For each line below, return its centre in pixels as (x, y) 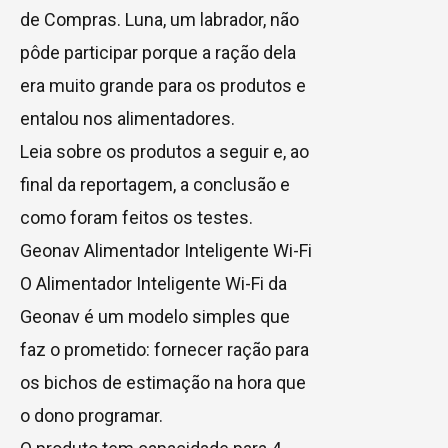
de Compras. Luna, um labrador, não (159, 19)
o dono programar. (91, 415)
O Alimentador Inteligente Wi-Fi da (153, 283)
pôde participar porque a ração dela (158, 52)
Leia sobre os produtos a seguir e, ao (164, 151)
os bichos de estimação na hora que (163, 382)
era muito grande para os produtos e (163, 85)
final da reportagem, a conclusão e (155, 184)
